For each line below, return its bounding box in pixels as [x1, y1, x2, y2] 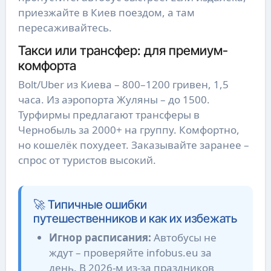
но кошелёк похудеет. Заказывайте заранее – [18, 138, 249, 152]
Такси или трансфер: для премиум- [18, 42, 228, 58]
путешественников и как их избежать [33, 211, 237, 226]
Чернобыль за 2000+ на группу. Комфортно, [18, 123, 240, 137]
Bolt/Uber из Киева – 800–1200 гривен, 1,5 [18, 77, 229, 92]
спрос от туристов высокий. [18, 153, 156, 168]
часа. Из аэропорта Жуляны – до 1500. [18, 93, 210, 107]
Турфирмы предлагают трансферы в [18, 108, 200, 122]
